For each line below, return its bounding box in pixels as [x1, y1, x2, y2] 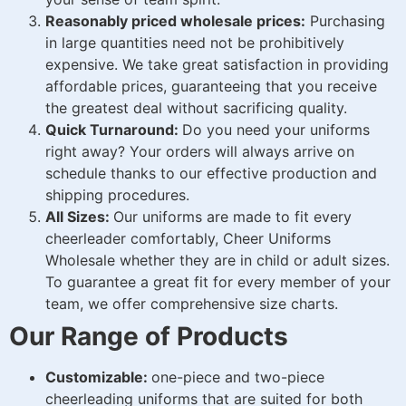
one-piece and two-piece [151, 368, 324, 387]
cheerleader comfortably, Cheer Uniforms [45, 229, 331, 248]
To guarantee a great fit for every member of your [45, 273, 391, 292]
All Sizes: [45, 208, 113, 227]
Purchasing [305, 12, 385, 31]
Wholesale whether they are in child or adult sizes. [45, 251, 390, 270]
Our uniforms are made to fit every [113, 208, 352, 227]
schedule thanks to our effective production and [45, 164, 377, 183]
